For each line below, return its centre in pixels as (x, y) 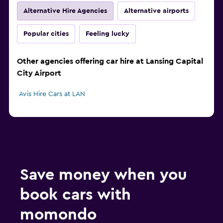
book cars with (75, 195)
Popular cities (46, 34)
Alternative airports (156, 11)
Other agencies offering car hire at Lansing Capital (110, 61)
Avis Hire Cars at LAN (52, 94)
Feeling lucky (108, 34)
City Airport (39, 73)
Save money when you (104, 175)
